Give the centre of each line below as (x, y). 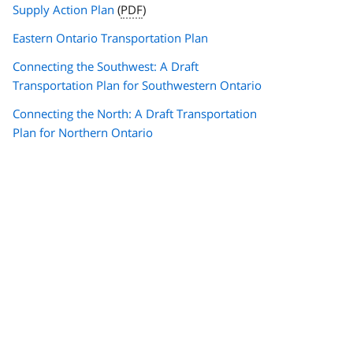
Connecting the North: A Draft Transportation (135, 114)
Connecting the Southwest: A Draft (106, 67)
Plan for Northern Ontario (83, 133)
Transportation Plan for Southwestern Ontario (137, 85)
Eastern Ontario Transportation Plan (110, 38)
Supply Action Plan (63, 10)
